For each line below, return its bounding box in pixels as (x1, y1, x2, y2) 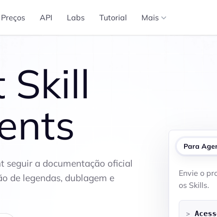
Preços (1, 13, 25, 22)
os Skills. (178, 180, 209, 190)
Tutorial (99, 13, 127, 22)
